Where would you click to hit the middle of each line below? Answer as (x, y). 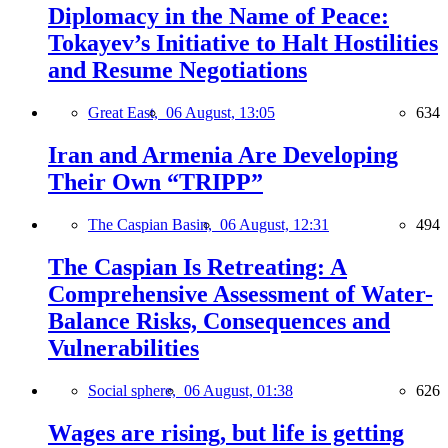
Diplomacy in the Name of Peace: (218, 16)
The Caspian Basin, (154, 225)
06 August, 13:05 (220, 113)
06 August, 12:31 (274, 225)
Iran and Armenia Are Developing (223, 155)
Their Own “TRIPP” (155, 182)
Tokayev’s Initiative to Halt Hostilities (243, 43)
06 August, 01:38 (238, 390)
